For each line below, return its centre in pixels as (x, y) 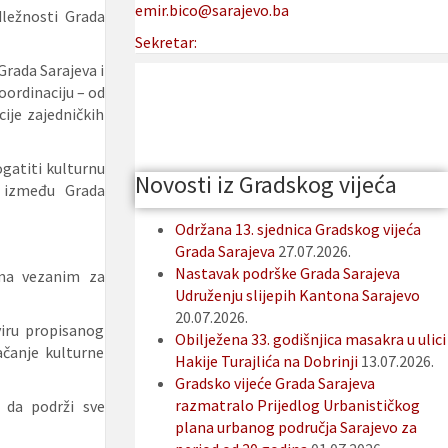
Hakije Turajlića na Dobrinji (266, 361)
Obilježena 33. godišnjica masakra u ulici (310, 339)
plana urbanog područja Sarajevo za (295, 427)
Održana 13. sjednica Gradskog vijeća (297, 229)
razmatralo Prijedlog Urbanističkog (297, 405)
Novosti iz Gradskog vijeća (265, 185)
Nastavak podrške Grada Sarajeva (287, 273)
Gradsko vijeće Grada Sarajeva (274, 383)
